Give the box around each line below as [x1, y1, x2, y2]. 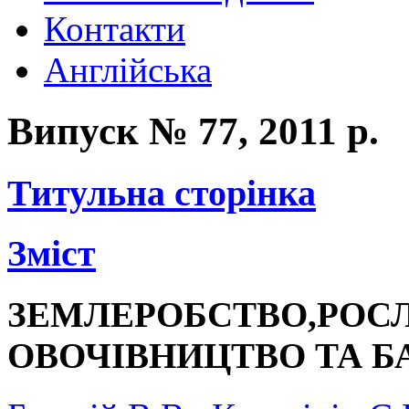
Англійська [44, 50, 212, 90]
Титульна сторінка [7, 172, 316, 214]
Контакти [44, 9, 185, 49]
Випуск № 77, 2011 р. [7, 109, 379, 152]
